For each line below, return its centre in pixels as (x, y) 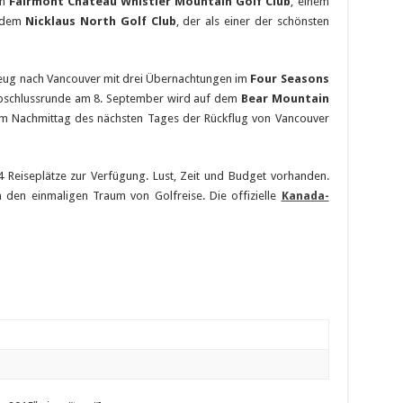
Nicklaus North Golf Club (101, 21)
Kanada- (305, 195)
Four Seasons (290, 78)
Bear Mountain (285, 98)
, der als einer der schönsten (252, 21)
